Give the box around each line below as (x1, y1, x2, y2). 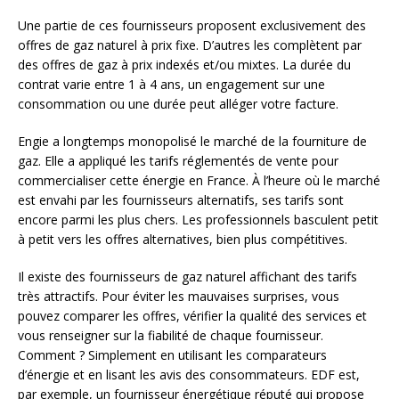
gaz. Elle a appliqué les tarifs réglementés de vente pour (18, 151, 338, 169)
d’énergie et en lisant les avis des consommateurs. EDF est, (18, 365, 360, 383)
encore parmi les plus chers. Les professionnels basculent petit (18, 210, 379, 228)
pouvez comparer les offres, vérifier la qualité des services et (18, 306, 367, 324)
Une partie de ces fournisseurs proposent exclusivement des (18, 16, 366, 34)
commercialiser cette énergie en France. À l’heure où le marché (18, 171, 380, 189)
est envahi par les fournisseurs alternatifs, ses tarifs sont (18, 191, 344, 208)
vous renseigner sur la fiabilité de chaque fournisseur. (18, 326, 323, 344)
